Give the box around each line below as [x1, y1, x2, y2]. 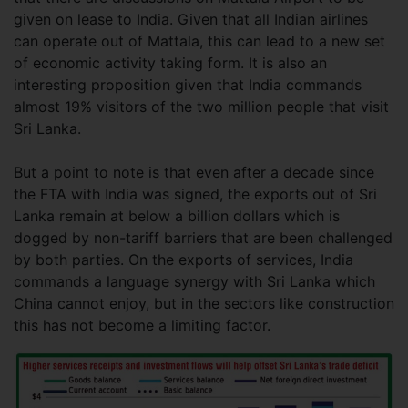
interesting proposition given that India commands [14, 75, 362, 94]
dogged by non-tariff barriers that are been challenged [14, 228, 393, 247]
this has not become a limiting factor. [14, 315, 270, 334]
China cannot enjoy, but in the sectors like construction [14, 293, 394, 312]
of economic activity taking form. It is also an [14, 53, 327, 72]
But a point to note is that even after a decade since [14, 162, 374, 181]
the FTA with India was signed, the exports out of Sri [14, 184, 377, 203]
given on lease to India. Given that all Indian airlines [14, 9, 368, 28]
